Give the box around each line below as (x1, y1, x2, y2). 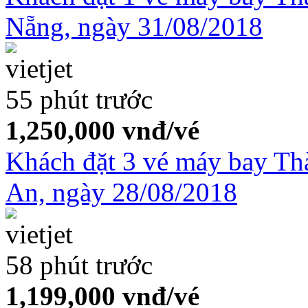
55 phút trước (5, 84, 153, 114)
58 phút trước (5, 250, 153, 280)
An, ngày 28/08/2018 (5, 177, 237, 207)
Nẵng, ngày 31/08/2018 (5, 11, 263, 41)
